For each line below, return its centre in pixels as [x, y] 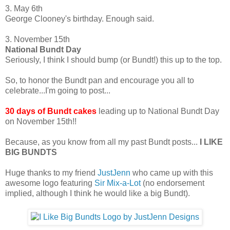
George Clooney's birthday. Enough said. [80, 19]
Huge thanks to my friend [51, 173]
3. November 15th [37, 40]
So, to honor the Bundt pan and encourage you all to [100, 81]
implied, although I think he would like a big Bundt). [98, 194]
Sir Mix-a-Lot [118, 183]
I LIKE [211, 142]
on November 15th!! [41, 122]
